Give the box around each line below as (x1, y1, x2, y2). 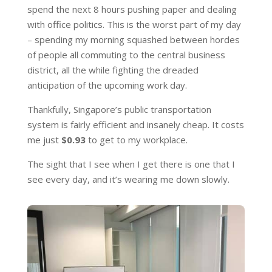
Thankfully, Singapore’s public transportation (27, 103, 211, 115)
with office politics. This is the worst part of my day (27, 18, 241, 30)
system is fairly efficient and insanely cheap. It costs (27, 118, 244, 131)
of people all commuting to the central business (27, 48, 225, 61)
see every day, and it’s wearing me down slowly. (27, 172, 229, 185)
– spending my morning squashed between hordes (27, 33, 240, 46)
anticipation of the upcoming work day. (27, 78, 187, 91)
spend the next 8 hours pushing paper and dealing (27, 2, 237, 15)
